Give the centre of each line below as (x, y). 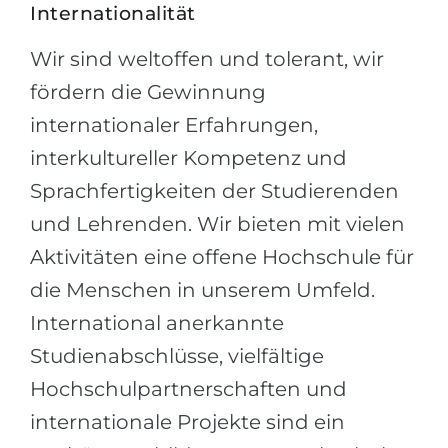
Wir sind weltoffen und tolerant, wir (207, 59)
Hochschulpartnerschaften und (188, 389)
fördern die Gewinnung (148, 92)
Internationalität (113, 13)
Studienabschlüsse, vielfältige (177, 356)
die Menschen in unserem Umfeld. (202, 290)
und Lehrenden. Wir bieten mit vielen (217, 224)
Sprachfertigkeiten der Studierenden (214, 191)
